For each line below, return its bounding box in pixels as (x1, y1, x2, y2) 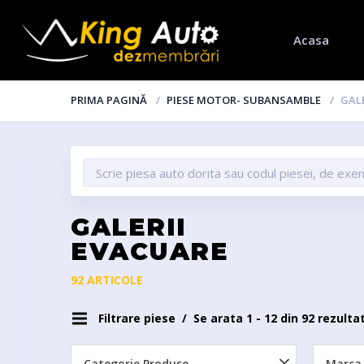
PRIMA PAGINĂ (71, 93, 147, 107)
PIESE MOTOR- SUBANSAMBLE (167, 93, 321, 107)
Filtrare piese (98, 310, 179, 326)
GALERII (71, 212, 187, 242)
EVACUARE (71, 236, 228, 266)
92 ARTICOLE (71, 272, 143, 288)
